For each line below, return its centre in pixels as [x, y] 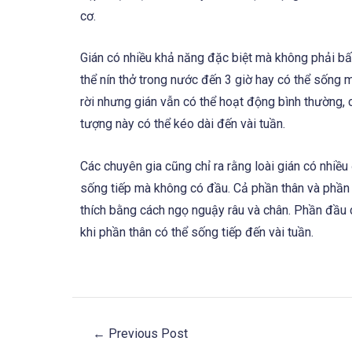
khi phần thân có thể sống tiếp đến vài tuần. [197, 232]
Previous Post [147, 333]
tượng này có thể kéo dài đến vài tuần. [183, 124]
